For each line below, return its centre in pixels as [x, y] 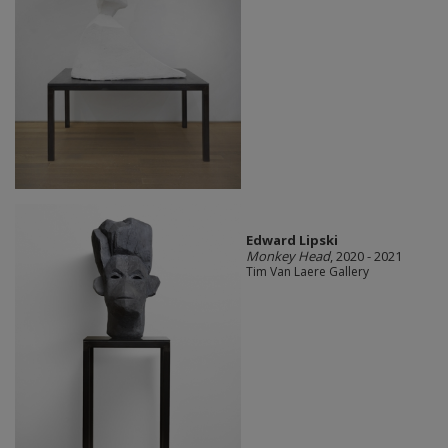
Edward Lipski [291, 240]
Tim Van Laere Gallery [307, 272]
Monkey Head [287, 256]
